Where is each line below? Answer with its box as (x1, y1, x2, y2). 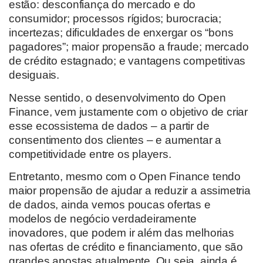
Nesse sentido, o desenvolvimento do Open (9, 91, 226, 104)
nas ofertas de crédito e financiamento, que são (9, 241, 243, 254)
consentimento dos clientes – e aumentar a (9, 133, 222, 146)
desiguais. (9, 69, 60, 82)
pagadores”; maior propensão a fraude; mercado (9, 41, 249, 53)
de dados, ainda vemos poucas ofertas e (9, 198, 211, 211)
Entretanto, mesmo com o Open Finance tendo (9, 170, 241, 183)
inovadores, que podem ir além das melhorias (9, 227, 234, 240)
